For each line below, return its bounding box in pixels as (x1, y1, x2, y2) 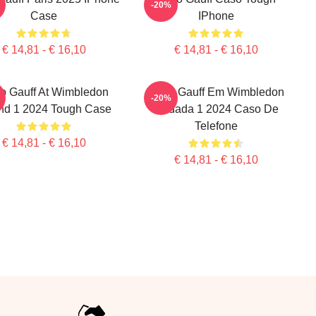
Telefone (194, 120, 238, 132)
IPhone (197, 10, 234, 22)
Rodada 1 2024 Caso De (153, 103, 279, 115)
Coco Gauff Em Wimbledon (147, 86, 284, 98)
